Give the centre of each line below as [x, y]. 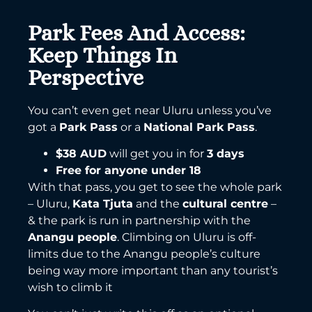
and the [158, 204]
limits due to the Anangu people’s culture [144, 254]
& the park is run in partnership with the [139, 221]
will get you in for [157, 154]
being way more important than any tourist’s [153, 271]
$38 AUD [81, 154]
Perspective [86, 77]
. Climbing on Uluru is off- [187, 237]
